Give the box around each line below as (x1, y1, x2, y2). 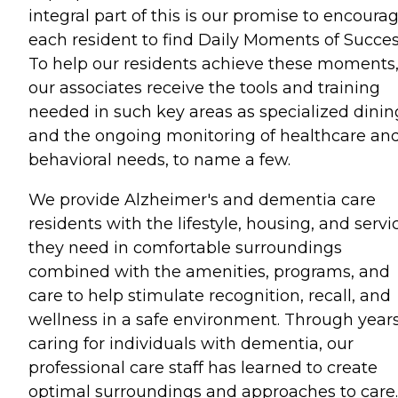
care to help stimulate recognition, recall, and (28, 285, 391, 306)
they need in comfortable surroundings (28, 237, 342, 258)
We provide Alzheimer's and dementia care (28, 189, 376, 210)
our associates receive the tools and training (28, 77, 380, 98)
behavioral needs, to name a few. (28, 149, 291, 170)
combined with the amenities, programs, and (28, 261, 390, 282)
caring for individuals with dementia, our (28, 333, 354, 354)
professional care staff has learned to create (28, 357, 378, 378)
